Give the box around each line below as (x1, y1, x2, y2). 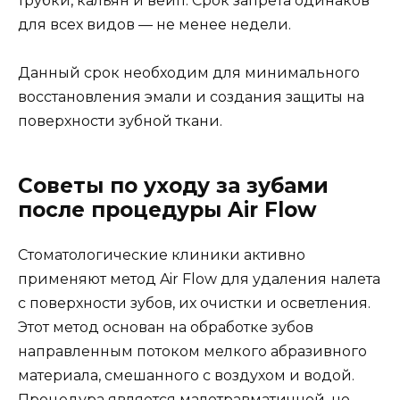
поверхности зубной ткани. (18, 112, 222, 129)
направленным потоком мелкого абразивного (18, 342, 367, 360)
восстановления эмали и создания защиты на (18, 87, 364, 105)
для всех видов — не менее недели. (18, 15, 291, 33)
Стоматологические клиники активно (18, 246, 305, 263)
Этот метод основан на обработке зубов (18, 318, 313, 336)
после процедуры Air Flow (18, 196, 317, 222)
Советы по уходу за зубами (18, 172, 329, 198)
